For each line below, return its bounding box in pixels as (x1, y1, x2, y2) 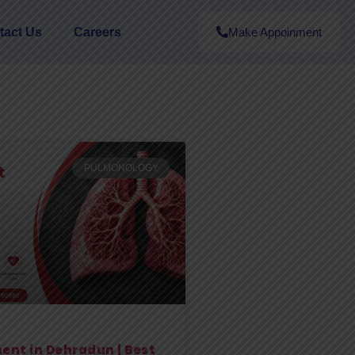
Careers (73, 25, 121, 39)
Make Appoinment (227, 25, 322, 39)
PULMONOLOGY (83, 162, 158, 174)
